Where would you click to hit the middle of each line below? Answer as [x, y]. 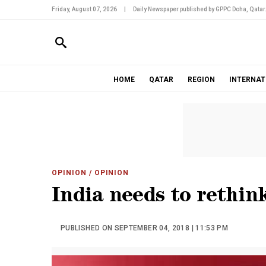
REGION [201, 80]
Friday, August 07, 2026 [84, 9]
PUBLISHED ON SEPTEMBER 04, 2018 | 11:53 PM [145, 228]
